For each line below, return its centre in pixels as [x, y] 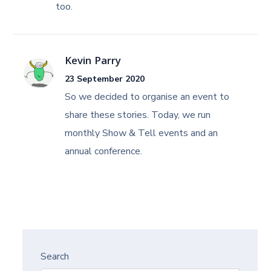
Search [55, 256]
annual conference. [104, 151]
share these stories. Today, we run [138, 115]
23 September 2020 [105, 79]
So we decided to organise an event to [147, 97]
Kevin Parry [93, 62]
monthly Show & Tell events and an [142, 133]
